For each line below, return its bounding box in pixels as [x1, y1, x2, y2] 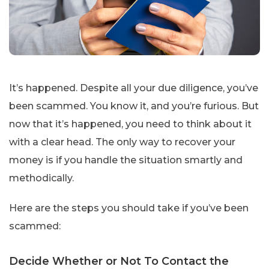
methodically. [9, 172, 74, 184]
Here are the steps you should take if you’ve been [9, 202, 249, 214]
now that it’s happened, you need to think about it [9, 118, 252, 130]
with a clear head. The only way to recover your [9, 136, 235, 148]
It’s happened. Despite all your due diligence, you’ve [9, 82, 258, 94]
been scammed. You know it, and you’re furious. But [9, 100, 259, 112]
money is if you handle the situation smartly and [9, 154, 243, 166]
